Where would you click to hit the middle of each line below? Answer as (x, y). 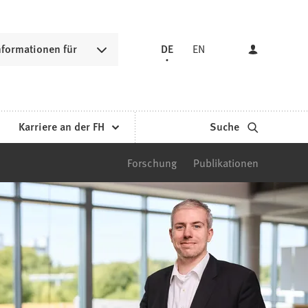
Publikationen (226, 163)
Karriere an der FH (61, 126)
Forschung (152, 163)
